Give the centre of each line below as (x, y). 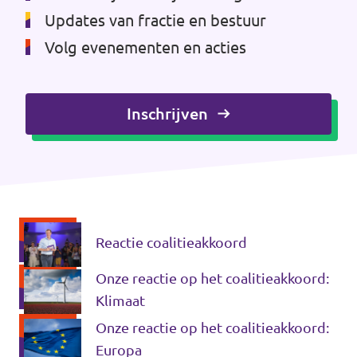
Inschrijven (167, 114)
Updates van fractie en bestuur (155, 20)
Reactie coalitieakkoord (171, 242)
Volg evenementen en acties (145, 47)
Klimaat (120, 300)
